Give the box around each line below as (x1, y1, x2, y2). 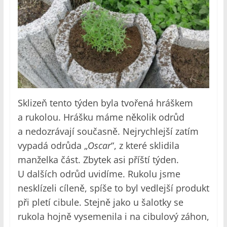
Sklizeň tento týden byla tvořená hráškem (17, 96, 193, 109)
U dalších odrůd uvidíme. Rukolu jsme (17, 167, 180, 180)
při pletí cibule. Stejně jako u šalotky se (17, 196, 183, 208)
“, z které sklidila (110, 139, 179, 152)
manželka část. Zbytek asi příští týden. (17, 153, 179, 166)
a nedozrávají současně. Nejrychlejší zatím (17, 125, 199, 137)
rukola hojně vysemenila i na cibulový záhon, (17, 210, 209, 222)
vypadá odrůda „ (17, 139, 88, 152)
